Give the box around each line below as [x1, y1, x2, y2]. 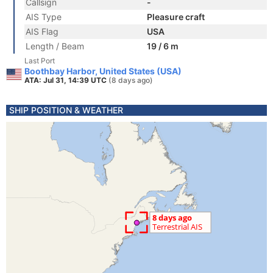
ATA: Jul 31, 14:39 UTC [24, 76, 108, 85]
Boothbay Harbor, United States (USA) [24, 66, 182, 76]
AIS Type [26, 12, 62, 22]
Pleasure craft [147, 12, 205, 22]
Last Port [24, 56, 55, 65]
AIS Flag [26, 26, 58, 37]
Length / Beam [26, 41, 84, 51]
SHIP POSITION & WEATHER [9, 105, 123, 115]
